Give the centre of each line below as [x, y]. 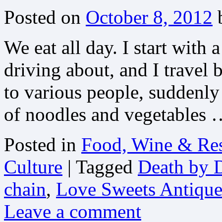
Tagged [104, 166]
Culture [33, 166]
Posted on [42, 17]
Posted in [40, 144]
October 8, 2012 [149, 17]
